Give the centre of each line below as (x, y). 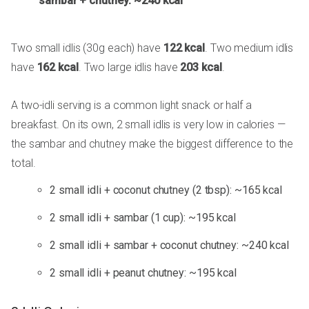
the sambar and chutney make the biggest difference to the (152, 144)
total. (23, 163)
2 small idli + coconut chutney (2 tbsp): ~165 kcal (166, 190)
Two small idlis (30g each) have (87, 48)
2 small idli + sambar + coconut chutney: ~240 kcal (169, 246)
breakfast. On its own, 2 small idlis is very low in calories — (148, 125)
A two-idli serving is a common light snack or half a (131, 106)
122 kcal (184, 48)
